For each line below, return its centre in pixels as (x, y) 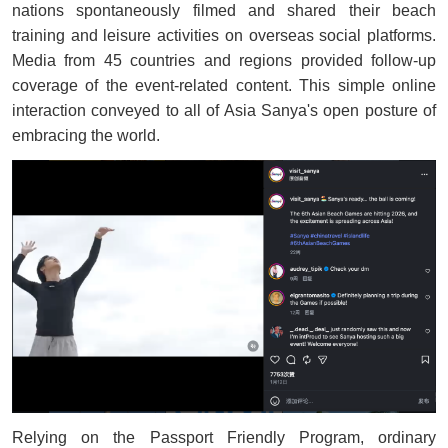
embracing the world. (85, 136)
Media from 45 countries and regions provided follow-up (224, 61)
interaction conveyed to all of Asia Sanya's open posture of (224, 111)
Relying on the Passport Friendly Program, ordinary (224, 437)
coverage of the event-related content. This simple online (224, 86)
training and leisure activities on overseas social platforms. (224, 36)
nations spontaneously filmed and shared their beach (224, 11)
